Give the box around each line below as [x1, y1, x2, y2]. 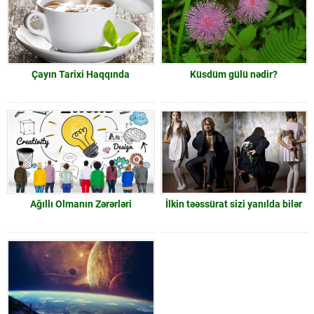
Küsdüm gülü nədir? [190, 68, 278, 80]
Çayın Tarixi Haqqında [32, 68, 130, 80]
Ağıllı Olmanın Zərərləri [29, 198, 132, 210]
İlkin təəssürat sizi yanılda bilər [165, 198, 303, 210]
